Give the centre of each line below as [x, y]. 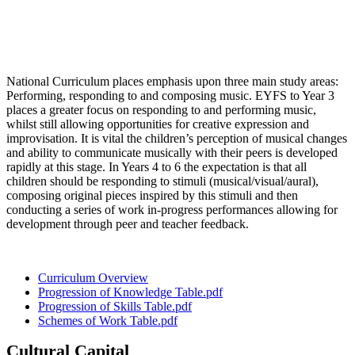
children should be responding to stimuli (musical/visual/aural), [162, 181]
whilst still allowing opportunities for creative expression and [158, 124]
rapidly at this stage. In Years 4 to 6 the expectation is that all [157, 166]
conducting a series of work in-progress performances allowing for [172, 209]
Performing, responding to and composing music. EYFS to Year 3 [170, 95]
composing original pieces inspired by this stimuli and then [152, 195]
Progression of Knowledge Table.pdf [130, 292]
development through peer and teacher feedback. [129, 223]
